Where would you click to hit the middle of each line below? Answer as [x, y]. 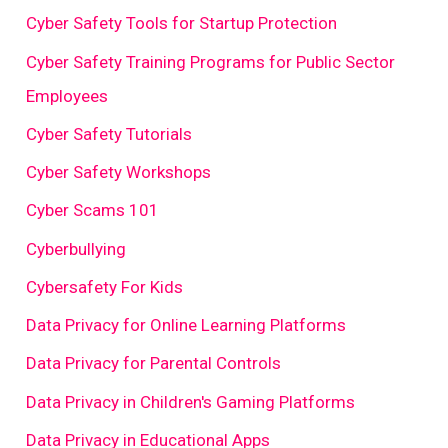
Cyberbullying [76, 248]
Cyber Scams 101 [93, 210]
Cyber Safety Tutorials [109, 133]
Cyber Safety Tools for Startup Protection [182, 23]
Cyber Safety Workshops [119, 172]
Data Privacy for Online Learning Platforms [186, 325]
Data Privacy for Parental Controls [154, 363]
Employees [67, 95]
